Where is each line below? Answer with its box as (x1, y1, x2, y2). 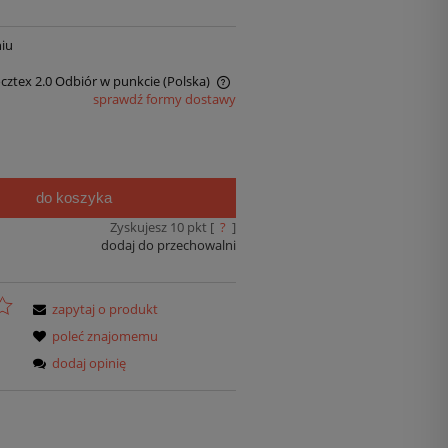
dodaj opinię (52, 353, 127, 372)
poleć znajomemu (52, 326, 159, 345)
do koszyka (36, 189, 113, 207)
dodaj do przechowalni (100, 236, 236, 255)
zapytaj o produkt (52, 299, 159, 318)
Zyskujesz (109, 218, 170, 237)
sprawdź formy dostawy (92, 90, 236, 109)
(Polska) (162, 72, 210, 91)
